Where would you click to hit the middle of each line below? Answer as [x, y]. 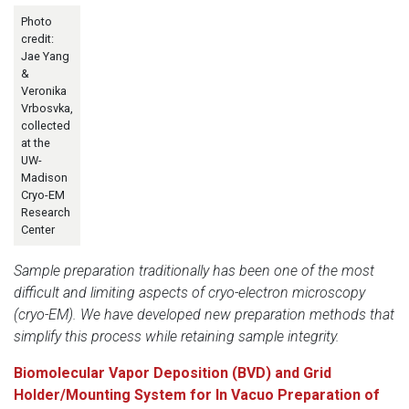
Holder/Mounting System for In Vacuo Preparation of [197, 394]
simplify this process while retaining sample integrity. [177, 336]
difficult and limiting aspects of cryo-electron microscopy [189, 292]
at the [36, 142]
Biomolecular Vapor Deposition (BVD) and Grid [173, 372]
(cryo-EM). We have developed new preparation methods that [204, 314]
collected [46, 125]
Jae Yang [45, 56]
